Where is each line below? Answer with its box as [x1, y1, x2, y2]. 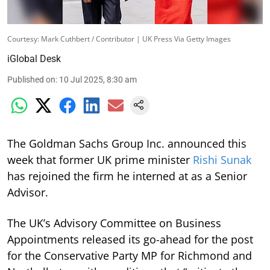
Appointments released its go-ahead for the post [7, 231, 253, 246]
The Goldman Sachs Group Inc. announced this [7, 136, 246, 151]
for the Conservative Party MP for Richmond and [7, 248, 252, 263]
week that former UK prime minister [7, 152, 193, 167]
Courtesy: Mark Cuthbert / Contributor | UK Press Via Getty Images [7, 33, 231, 44]
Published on [7, 74, 55, 84]
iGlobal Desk [7, 52, 61, 64]
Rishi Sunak [193, 152, 251, 167]
